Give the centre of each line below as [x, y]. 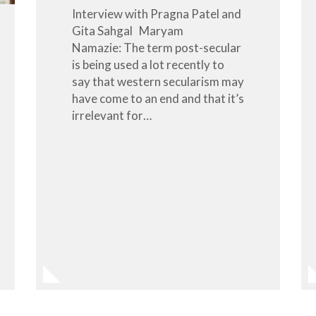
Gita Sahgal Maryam [127, 30]
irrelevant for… [111, 115]
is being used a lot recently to [148, 64]
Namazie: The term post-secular [156, 47]
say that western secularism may [158, 81]
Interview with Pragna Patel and [156, 13]
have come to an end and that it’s [158, 98]
